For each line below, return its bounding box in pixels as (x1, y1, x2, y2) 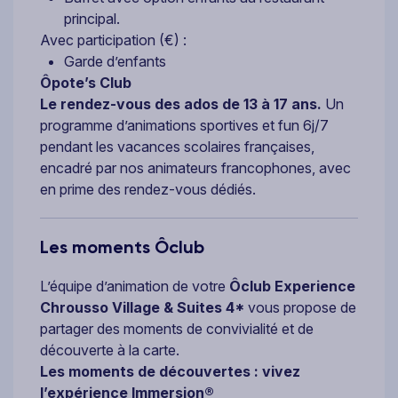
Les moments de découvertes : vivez (40, 362, 300, 381)
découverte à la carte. (40, 341, 179, 360)
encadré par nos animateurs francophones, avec (40, 159, 351, 178)
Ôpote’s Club (40, 74, 131, 92)
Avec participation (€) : (40, 31, 187, 50)
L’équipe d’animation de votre (40, 277, 229, 296)
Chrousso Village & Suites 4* (40, 298, 244, 317)
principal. (64, 10, 120, 28)
